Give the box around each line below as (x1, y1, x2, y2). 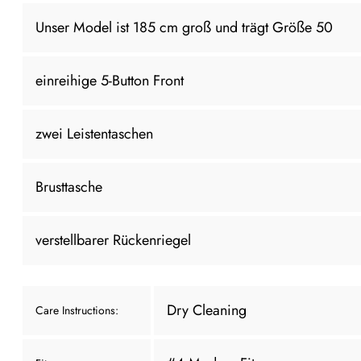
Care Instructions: (35, 301, 118, 318)
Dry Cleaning (167, 299, 247, 321)
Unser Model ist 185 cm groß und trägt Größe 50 (35, 16, 333, 38)
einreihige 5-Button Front (35, 69, 184, 91)
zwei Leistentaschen (35, 122, 153, 144)
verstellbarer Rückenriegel (35, 229, 191, 251)
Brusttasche (35, 176, 102, 197)
